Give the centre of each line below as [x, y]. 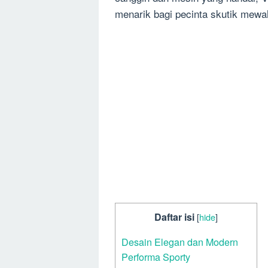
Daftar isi [174, 217]
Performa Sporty [156, 256]
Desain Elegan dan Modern [180, 241]
